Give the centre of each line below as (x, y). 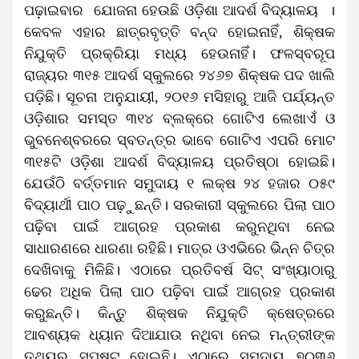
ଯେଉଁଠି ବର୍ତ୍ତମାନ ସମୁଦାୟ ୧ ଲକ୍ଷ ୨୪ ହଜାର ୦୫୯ (179, 183)
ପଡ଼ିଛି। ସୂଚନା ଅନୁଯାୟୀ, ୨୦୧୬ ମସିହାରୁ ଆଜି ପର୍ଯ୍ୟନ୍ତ (179, 97)
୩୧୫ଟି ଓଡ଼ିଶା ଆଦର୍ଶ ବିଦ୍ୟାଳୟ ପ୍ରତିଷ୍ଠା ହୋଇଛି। (179, 161)
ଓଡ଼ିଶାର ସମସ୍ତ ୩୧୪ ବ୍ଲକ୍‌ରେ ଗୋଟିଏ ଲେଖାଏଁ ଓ (179, 118)
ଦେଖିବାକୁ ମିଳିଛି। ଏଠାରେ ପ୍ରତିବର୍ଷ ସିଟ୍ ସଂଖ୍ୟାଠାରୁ (179, 270)
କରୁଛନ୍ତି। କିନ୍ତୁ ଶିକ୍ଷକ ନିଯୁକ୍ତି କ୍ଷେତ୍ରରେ (179, 313)
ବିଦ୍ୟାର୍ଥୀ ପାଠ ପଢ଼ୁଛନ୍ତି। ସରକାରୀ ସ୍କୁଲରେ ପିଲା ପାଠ (179, 205)
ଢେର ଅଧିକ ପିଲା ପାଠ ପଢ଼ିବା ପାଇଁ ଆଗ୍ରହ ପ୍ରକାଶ (179, 291)
